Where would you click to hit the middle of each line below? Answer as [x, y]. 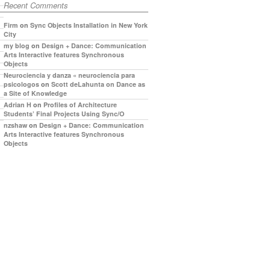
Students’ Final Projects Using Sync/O [64, 114]
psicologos [21, 84]
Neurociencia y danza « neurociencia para [69, 75]
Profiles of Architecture [80, 105]
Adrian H [17, 105]
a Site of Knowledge [35, 93]
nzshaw [15, 125]
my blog [17, 46]
